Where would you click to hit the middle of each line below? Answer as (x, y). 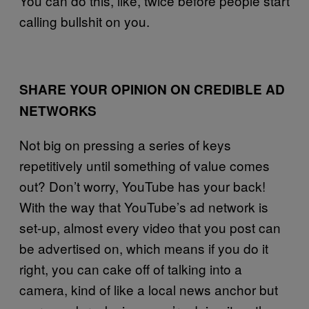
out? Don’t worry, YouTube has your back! (142, 186)
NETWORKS (58, 110)
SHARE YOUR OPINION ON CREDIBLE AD (152, 89)
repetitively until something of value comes (144, 165)
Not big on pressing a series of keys (125, 144)
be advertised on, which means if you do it (144, 248)
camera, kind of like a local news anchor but (149, 289)
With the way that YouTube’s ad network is (144, 206)
